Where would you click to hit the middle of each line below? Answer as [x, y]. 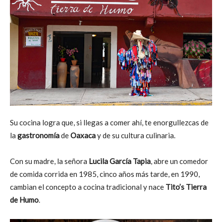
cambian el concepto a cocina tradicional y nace [87, 187]
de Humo [24, 199]
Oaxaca [83, 135]
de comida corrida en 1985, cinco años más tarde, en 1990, [105, 174]
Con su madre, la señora [49, 161]
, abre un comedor [179, 161]
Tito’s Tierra [185, 187]
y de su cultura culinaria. [136, 135]
